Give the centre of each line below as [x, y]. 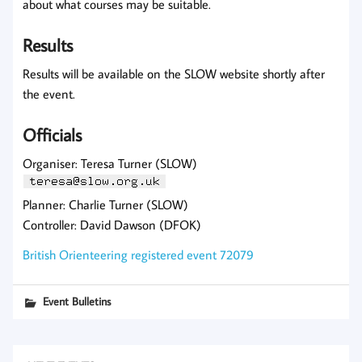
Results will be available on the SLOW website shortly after [174, 74]
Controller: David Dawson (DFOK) [112, 225]
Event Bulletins [77, 301]
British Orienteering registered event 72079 [138, 255]
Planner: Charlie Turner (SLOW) [105, 205]
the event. [49, 94]
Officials [52, 135]
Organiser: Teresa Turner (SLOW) [110, 164]
